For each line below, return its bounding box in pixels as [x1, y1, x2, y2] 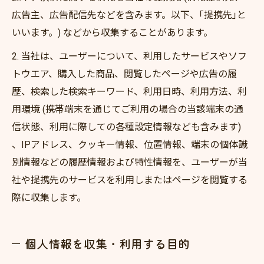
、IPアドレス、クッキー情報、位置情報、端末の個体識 [12, 139, 247, 150]
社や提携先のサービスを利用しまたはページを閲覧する [12, 174, 247, 186]
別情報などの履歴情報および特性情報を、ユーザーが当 [12, 157, 247, 168]
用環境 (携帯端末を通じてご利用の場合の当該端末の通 [12, 104, 243, 115]
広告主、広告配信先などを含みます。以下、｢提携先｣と [12, 9, 246, 21]
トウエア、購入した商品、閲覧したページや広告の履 [12, 68, 237, 80]
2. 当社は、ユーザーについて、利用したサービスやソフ [12, 51, 247, 62]
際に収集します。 [12, 192, 86, 203]
